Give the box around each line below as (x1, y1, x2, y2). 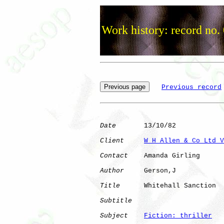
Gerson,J (124, 166, 188, 174)
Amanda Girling (128, 151, 200, 159)
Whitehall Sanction (120, 181, 220, 189)
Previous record (161, 83, 221, 91)
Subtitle (100, 196, 132, 204)
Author (100, 166, 124, 174)
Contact (100, 151, 128, 159)
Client (100, 136, 124, 144)
